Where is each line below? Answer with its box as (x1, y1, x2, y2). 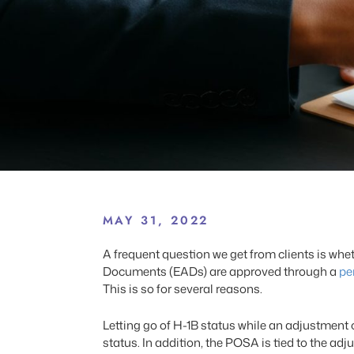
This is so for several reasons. (102, 281, 262, 297)
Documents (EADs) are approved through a (102, 263, 339, 280)
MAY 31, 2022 (102, 212, 209, 229)
